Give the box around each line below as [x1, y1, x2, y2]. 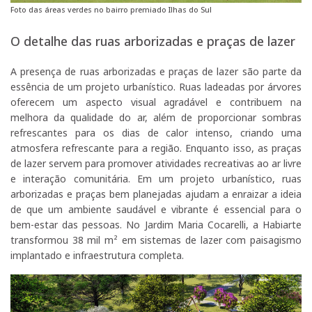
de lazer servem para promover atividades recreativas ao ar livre [10, 157, 302, 171]
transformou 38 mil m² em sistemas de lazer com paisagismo [10, 233, 302, 247]
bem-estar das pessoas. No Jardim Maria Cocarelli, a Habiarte [10, 218, 302, 232]
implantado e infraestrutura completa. [10, 249, 184, 263]
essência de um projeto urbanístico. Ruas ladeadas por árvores [10, 80, 302, 94]
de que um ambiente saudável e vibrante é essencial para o [10, 203, 302, 217]
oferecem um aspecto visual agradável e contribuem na [10, 95, 302, 109]
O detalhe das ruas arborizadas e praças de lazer [10, 33, 295, 50]
